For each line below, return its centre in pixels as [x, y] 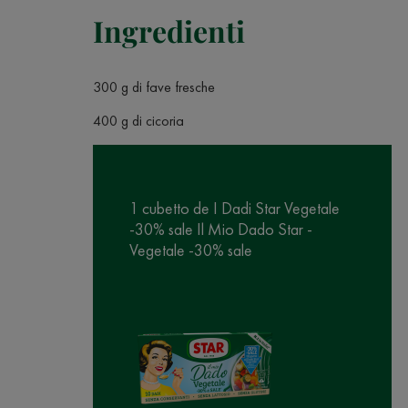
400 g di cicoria [138, 121]
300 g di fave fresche [154, 87]
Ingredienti [169, 31]
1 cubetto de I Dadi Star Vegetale [235, 208]
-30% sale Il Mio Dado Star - [221, 229]
